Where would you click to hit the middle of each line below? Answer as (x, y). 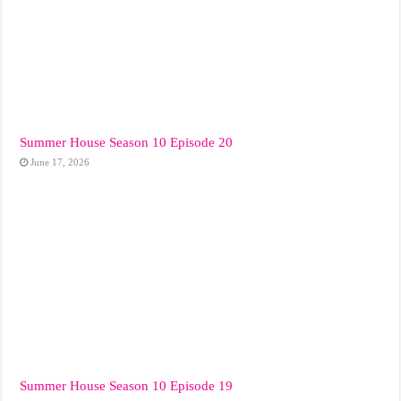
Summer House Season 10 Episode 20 (127, 141)
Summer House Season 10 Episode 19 (127, 385)
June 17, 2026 (60, 162)
